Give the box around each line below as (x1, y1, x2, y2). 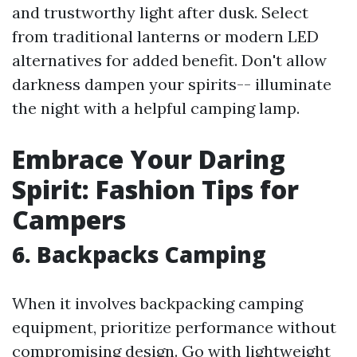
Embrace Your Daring (12, 142, 285, 177)
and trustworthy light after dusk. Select (12, 2, 308, 23)
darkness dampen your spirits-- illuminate (12, 74, 331, 95)
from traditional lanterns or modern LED (12, 26, 319, 47)
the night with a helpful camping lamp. (12, 98, 300, 119)
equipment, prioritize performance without (12, 317, 336, 338)
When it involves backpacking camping (12, 293, 303, 314)
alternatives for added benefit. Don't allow (12, 50, 327, 71)
